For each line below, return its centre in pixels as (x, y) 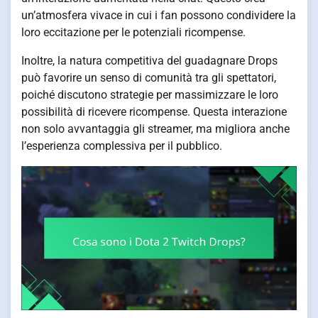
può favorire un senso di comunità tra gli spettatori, (149, 77)
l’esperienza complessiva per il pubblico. (122, 146)
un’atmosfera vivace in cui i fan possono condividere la (159, 15)
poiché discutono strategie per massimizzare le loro (150, 94)
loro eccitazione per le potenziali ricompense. (133, 32)
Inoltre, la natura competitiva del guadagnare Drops (149, 60)
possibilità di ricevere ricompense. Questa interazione (154, 111)
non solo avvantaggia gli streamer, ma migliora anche (155, 128)
